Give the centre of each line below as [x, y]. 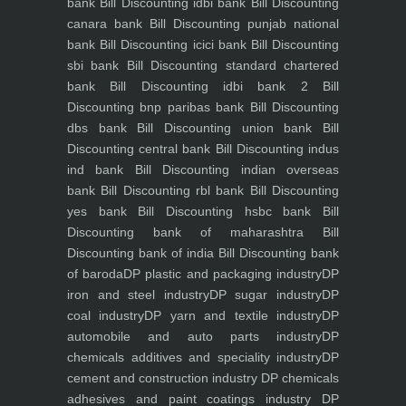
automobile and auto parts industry [194, 336]
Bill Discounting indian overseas [232, 169]
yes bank [97, 211]
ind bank [96, 169]
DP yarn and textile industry [233, 315]
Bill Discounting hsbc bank [219, 211]
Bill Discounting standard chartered [229, 65]
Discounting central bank [139, 149]
